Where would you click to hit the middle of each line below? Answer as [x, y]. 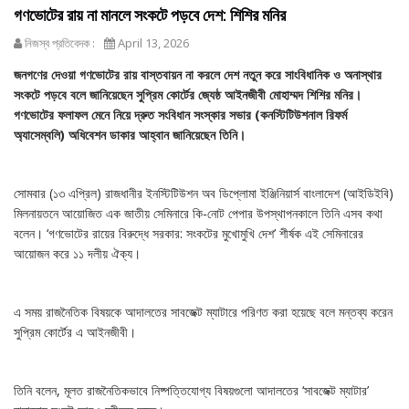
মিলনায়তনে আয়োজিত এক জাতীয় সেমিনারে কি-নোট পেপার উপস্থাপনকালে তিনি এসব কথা [198, 214]
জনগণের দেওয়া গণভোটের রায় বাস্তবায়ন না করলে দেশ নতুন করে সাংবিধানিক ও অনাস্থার [198, 75]
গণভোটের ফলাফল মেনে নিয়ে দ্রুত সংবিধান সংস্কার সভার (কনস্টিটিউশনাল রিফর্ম [180, 115]
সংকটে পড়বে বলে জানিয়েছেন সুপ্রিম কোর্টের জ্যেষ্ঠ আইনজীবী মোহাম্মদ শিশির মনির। [188, 95]
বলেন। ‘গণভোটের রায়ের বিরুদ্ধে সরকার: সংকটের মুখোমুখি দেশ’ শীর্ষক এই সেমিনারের [189, 234]
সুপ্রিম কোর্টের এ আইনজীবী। [77, 332]
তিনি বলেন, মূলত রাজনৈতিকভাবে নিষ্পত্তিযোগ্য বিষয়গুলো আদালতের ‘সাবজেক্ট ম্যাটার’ [191, 391]
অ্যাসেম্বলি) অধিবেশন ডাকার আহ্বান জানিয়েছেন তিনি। [131, 135]
